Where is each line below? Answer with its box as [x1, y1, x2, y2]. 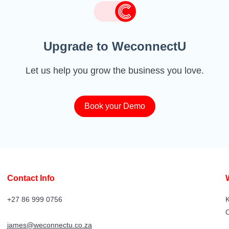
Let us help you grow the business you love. [25, 65, 204, 76]
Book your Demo [84, 101, 145, 110]
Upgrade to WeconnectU [43, 39, 186, 53]
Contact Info [7, 173, 55, 182]
